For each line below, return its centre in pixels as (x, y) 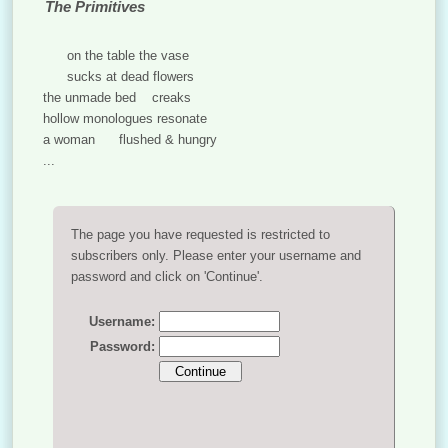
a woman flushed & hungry (130, 139)
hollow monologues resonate (129, 118)
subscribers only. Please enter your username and (216, 255)
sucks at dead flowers (119, 76)
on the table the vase (116, 55)
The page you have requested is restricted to (201, 234)
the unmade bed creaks (117, 97)
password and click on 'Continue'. (167, 276)
